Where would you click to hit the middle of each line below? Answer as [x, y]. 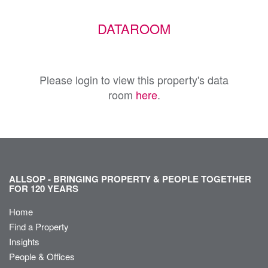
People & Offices [42, 256]
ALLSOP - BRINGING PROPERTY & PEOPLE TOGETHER [130, 179]
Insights [24, 241]
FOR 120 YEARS [44, 188]
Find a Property [39, 226]
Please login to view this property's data [134, 79]
